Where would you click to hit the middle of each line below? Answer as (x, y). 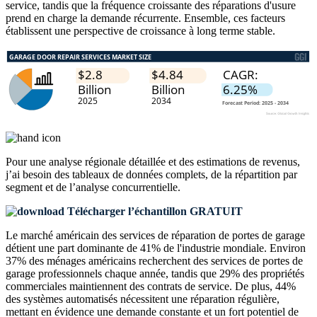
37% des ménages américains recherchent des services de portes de (154, 261)
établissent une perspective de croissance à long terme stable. (140, 31)
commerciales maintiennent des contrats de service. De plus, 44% (151, 287)
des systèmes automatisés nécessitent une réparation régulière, (143, 299)
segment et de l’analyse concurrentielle (92, 188)
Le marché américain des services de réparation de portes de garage (155, 236)
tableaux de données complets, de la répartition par (185, 175)
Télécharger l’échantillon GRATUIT (154, 212)
